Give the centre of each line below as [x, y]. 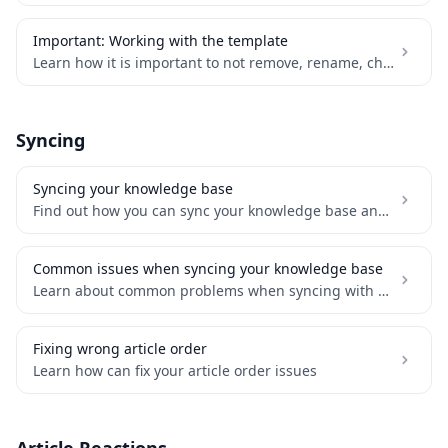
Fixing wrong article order [120, 348]
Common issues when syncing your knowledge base [208, 268]
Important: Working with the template [160, 40]
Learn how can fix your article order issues [175, 370]
